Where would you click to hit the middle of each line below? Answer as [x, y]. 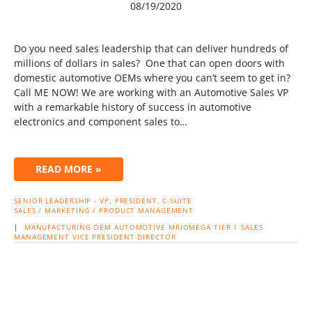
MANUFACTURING [57, 227]
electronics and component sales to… [101, 122]
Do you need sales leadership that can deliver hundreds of [151, 48]
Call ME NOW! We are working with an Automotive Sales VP [151, 92]
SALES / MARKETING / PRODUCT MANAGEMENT [104, 210]
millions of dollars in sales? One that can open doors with [149, 63]
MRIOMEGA [190, 227]
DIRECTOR [157, 237]
